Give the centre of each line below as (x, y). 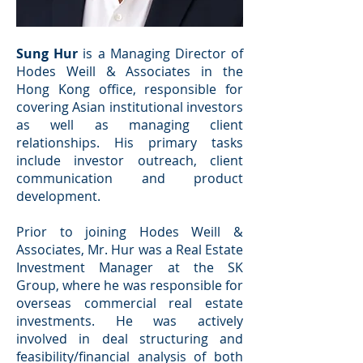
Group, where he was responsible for (130, 285)
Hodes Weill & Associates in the (130, 71)
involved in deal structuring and (130, 339)
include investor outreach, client (130, 160)
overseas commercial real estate (130, 303)
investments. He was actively (130, 321)
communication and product (130, 178)
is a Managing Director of (161, 53)
